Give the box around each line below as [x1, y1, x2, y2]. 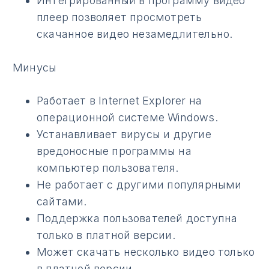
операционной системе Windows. [37, 111, 218, 124]
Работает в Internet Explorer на [37, 94, 202, 107]
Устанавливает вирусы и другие [37, 128, 211, 141]
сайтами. [37, 195, 87, 208]
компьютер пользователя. [37, 162, 179, 175]
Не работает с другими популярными [37, 178, 242, 192]
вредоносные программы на [37, 145, 192, 158]
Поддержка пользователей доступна [37, 212, 238, 225]
